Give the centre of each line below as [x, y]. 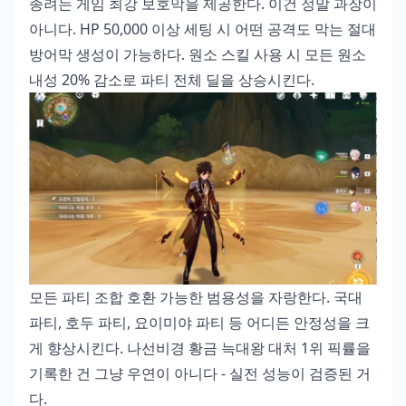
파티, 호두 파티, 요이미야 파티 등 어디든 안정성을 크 [199, 323]
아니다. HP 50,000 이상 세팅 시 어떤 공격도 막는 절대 [203, 29]
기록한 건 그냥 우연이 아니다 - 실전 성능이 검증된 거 [200, 374]
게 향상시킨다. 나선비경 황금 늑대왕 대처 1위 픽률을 [200, 348]
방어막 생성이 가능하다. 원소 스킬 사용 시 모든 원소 [198, 54]
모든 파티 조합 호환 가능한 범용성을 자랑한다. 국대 [196, 298]
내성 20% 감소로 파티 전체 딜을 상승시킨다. [172, 80]
